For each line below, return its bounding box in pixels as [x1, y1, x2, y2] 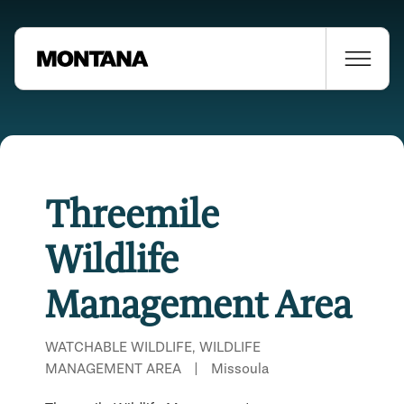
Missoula [211, 359, 269, 377]
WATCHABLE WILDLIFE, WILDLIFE [45, 337, 261, 355]
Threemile [45, 190, 219, 236]
